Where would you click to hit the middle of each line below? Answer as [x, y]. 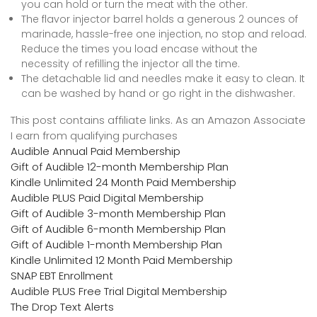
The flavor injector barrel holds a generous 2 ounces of [160, 19]
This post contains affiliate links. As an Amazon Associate [158, 120]
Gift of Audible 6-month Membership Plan [118, 229]
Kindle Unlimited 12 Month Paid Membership [122, 260]
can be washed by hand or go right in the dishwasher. [158, 94]
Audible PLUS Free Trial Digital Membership [119, 292]
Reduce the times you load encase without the [139, 49]
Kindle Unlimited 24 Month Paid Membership [123, 183]
